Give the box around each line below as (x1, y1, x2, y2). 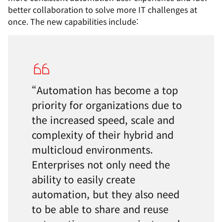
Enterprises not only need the (32, 157, 170, 171)
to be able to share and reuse (32, 202, 168, 216)
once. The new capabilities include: (8, 15, 138, 27)
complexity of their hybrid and (32, 127, 173, 142)
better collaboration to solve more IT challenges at (8, 3, 197, 15)
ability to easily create (32, 172, 135, 186)
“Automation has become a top (32, 83, 178, 97)
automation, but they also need (32, 187, 179, 201)
